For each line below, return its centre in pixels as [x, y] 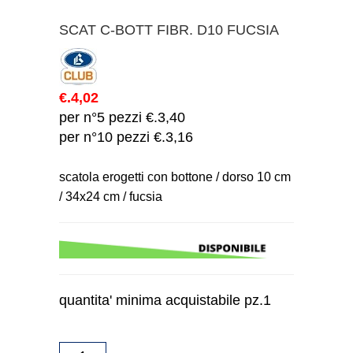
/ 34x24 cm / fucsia [111, 197]
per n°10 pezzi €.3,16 [126, 137]
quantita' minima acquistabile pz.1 [165, 301]
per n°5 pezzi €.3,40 [122, 118]
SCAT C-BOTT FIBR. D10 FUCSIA [169, 30]
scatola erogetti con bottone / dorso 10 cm [175, 177]
